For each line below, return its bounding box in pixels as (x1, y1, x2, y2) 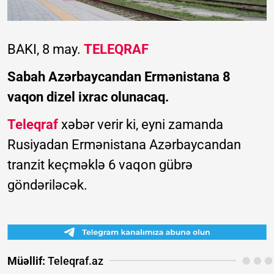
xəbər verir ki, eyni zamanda (58, 116, 223, 132)
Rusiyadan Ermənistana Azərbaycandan (7, 136, 241, 152)
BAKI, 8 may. (7, 41, 84, 57)
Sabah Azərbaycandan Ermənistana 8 (7, 68, 231, 84)
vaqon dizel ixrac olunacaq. (7, 89, 169, 105)
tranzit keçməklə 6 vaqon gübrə (7, 157, 193, 172)
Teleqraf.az (45, 254, 103, 267)
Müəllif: (7, 254, 45, 267)
